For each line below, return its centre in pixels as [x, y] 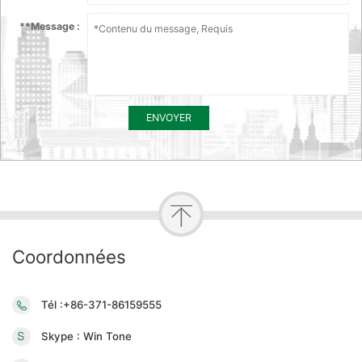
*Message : [53, 27]
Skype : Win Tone [86, 336]
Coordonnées [69, 256]
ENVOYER [169, 118]
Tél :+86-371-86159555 [101, 304]
